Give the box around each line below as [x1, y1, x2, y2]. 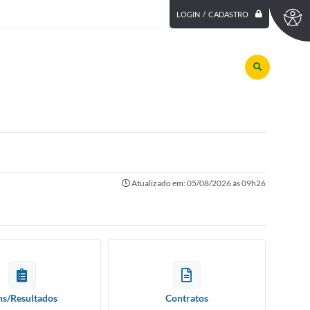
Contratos [165, 292, 208, 304]
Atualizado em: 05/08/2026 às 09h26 [129, 178, 266, 188]
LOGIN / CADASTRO [176, 10, 248, 19]
